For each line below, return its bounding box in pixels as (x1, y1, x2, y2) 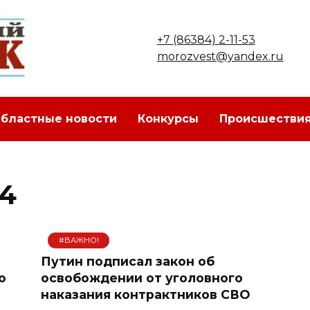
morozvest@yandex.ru (156, 49, 284, 63)
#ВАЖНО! (58, 235, 99, 246)
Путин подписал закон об (41, 253, 215, 268)
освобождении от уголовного (41, 270, 243, 285)
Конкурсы (138, 111, 199, 125)
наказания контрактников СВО (41, 286, 250, 302)
